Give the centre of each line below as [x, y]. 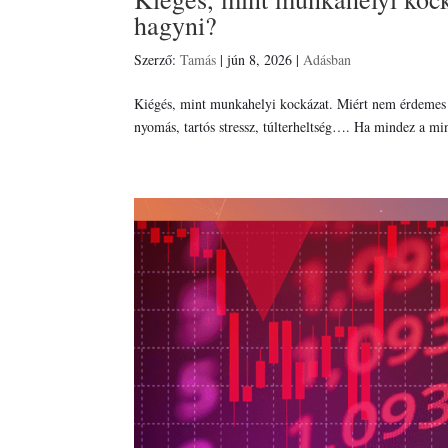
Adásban [327, 59]
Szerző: [157, 59]
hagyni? [176, 24]
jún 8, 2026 [260, 59]
